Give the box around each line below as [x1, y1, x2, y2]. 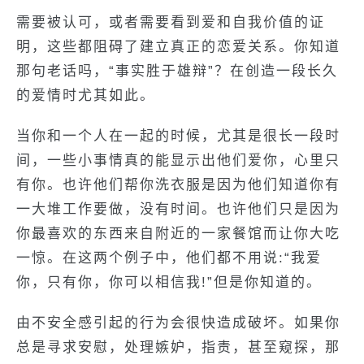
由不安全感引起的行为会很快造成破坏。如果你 [16, 315, 340, 331]
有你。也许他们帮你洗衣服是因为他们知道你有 [16, 177, 340, 193]
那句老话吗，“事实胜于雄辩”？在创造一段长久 [16, 63, 338, 79]
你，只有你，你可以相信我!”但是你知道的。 [16, 275, 322, 290]
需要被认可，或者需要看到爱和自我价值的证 [16, 15, 325, 30]
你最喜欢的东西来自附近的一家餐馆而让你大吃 [16, 226, 340, 241]
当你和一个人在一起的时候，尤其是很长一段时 [16, 128, 340, 144]
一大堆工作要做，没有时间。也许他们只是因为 [16, 201, 340, 217]
